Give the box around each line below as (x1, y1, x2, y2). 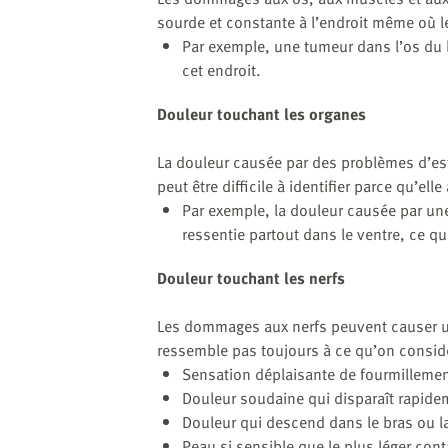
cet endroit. (182, 57, 265, 82)
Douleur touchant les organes (157, 101, 366, 126)
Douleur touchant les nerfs (157, 265, 345, 290)
